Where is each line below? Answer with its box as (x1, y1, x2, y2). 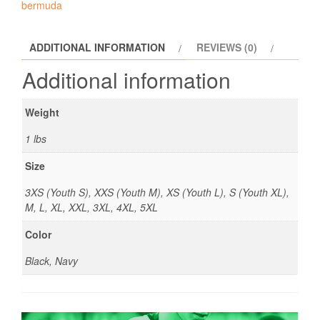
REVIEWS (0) (196, 40, 257, 55)
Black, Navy (25, 254, 78, 269)
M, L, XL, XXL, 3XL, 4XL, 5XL (25, 200, 158, 215)
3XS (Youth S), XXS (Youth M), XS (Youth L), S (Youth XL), (25, 185, 289, 200)
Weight (25, 105, 59, 120)
